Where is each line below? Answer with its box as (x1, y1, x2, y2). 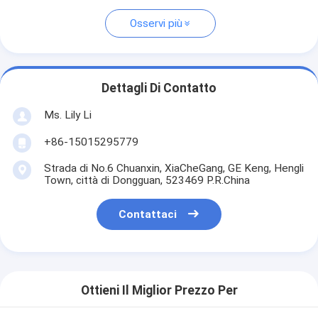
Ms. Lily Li (43, 108, 92, 121)
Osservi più (129, 17, 182, 31)
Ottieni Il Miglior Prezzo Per (80, 283, 238, 298)
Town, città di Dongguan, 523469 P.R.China (43, 173, 250, 187)
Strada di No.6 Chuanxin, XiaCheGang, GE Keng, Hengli (43, 161, 304, 175)
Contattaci (119, 208, 177, 221)
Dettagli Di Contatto (102, 81, 216, 96)
